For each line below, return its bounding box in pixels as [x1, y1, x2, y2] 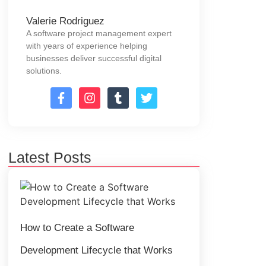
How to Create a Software [20, 221, 134, 233]
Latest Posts [8, 148, 91, 166]
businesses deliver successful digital [26, 53, 161, 64]
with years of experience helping [26, 41, 147, 51]
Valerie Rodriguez [26, 15, 104, 27]
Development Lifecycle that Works [20, 244, 173, 256]
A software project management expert [26, 28, 172, 39]
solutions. [26, 66, 62, 76]
